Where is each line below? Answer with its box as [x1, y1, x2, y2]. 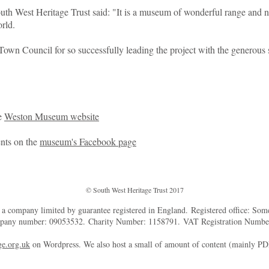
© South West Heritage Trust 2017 [85, 185, 184, 195]
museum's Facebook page [40, 135, 136, 148]
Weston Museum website [4, 110, 99, 122]
